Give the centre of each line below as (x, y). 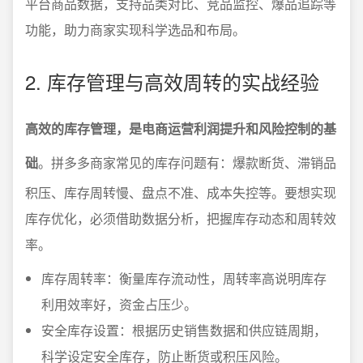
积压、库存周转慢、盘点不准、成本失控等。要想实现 (181, 192)
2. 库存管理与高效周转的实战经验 (172, 81)
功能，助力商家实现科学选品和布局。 (135, 30)
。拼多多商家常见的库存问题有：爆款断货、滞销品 (187, 162)
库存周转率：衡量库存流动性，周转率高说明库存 (184, 278)
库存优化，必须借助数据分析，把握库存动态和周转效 (181, 218)
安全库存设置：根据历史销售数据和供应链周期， (184, 330)
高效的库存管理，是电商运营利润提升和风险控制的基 (181, 128)
